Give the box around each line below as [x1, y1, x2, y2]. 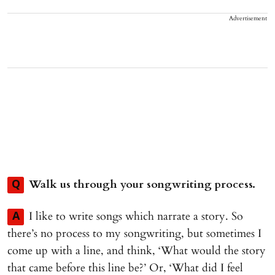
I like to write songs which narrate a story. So [29, 209, 243, 225]
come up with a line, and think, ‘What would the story [7, 243, 266, 259]
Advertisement [229, 14, 267, 23]
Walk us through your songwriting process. [29, 177, 255, 193]
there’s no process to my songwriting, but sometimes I [7, 226, 261, 242]
